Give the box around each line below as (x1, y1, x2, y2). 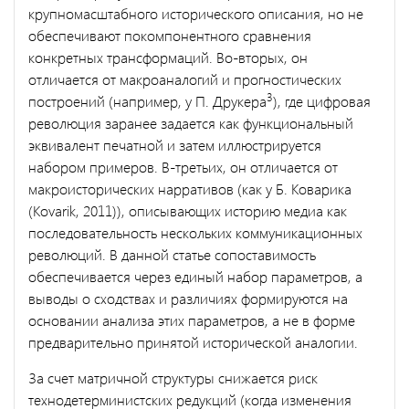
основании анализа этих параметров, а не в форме (28, 309, 355, 330)
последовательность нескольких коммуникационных (28, 222, 362, 242)
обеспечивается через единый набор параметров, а (28, 266, 362, 286)
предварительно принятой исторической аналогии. (28, 331, 358, 351)
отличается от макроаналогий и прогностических (28, 68, 341, 89)
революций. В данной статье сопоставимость (28, 244, 316, 264)
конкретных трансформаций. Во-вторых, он (28, 47, 308, 67)
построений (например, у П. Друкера (28, 90, 267, 110)
